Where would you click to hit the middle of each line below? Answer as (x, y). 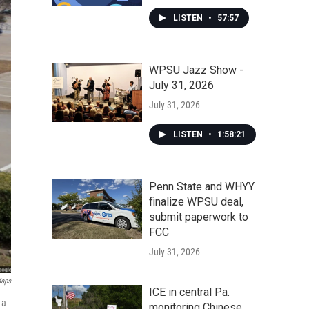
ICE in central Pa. (189, 292)
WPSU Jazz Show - (196, 70)
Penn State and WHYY (202, 187)
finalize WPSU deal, (196, 202)
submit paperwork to (199, 217)
